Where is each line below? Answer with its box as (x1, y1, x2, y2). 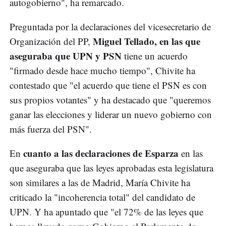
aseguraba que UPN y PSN (10, 49, 122, 63)
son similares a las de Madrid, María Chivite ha (10, 176, 190, 189)
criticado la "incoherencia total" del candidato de (10, 191, 195, 204)
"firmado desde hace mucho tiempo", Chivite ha (10, 64, 195, 77)
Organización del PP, (10, 35, 93, 48)
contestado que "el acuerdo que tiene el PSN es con (10, 79, 207, 92)
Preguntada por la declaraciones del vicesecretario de (10, 20, 211, 33)
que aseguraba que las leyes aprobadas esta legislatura (10, 161, 213, 175)
